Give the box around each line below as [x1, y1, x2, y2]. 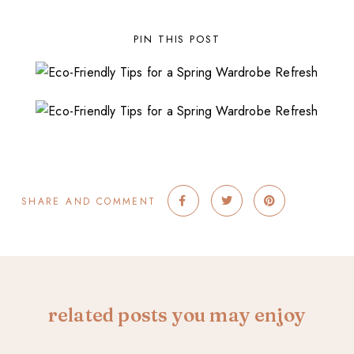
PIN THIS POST [133, 31, 221, 47]
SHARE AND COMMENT [21, 194, 156, 209]
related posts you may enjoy [47, 303, 307, 326]
